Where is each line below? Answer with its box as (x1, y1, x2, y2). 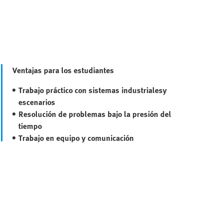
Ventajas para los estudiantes (12, 64, 114, 76)
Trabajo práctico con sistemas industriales (18, 84, 163, 96)
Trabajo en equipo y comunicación (18, 131, 134, 144)
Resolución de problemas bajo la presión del (18, 108, 171, 120)
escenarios (18, 96, 55, 108)
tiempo (18, 119, 42, 132)
